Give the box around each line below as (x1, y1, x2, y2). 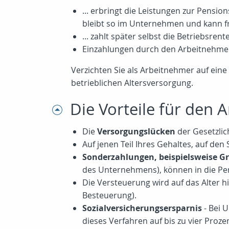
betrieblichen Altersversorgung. (71, 77, 193, 88)
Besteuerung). (82, 190, 136, 201)
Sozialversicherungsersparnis (82, 202, 202, 214)
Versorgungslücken (97, 126, 175, 137)
